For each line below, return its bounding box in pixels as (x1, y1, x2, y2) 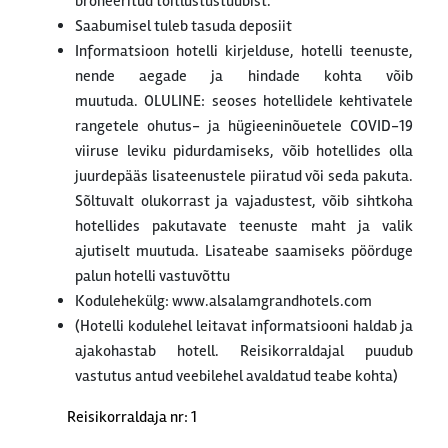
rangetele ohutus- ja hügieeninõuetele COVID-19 (75, 116, 413, 137)
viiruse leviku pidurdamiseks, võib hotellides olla (75, 141, 413, 162)
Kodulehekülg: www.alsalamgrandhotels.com (75, 291, 372, 312)
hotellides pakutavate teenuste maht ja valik (75, 216, 413, 237)
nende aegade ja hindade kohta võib (75, 66, 413, 87)
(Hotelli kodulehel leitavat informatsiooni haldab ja (75, 316, 413, 337)
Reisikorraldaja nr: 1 (67, 407, 197, 428)
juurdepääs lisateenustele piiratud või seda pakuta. (75, 166, 413, 187)
